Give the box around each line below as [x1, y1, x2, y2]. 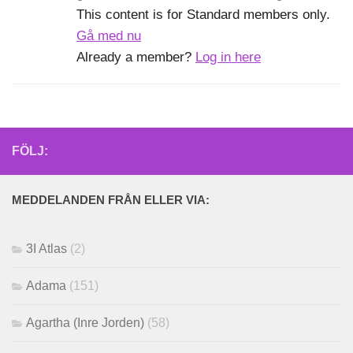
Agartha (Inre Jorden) [26, 316, 144, 330]
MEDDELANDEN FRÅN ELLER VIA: [12, 194, 210, 207]
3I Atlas [26, 242, 67, 256]
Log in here [195, 50, 261, 65]
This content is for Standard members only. [76, 7, 330, 23]
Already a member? [76, 50, 195, 65]
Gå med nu [76, 28, 141, 44]
